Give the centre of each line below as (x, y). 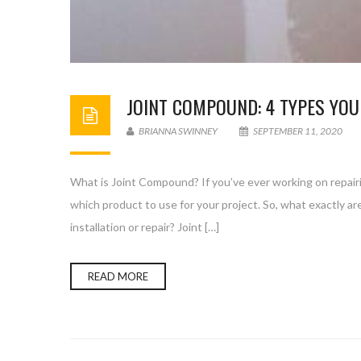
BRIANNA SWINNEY (177, 131)
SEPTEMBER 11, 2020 (298, 131)
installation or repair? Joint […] (145, 227)
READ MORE (118, 276)
